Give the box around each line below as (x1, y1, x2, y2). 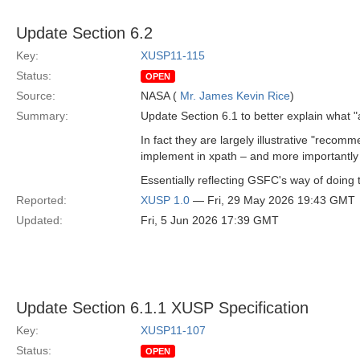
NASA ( (141, 89, 180, 102)
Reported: (16, 194, 67, 207)
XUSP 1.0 (141, 194, 190, 207)
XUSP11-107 (141, 324, 206, 337)
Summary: (16, 109, 68, 122)
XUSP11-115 (141, 49, 205, 62)
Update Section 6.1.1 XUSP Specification (16, 299, 309, 317)
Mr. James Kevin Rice (180, 89, 290, 102)
